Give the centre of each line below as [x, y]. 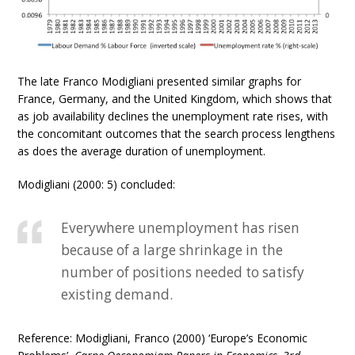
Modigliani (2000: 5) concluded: [97, 185]
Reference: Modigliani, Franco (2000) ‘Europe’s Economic [163, 338]
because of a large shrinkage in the [172, 250]
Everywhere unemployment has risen [181, 228]
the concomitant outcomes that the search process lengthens [177, 134]
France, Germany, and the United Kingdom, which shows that [175, 99]
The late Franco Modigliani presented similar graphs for [160, 82]
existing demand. [117, 295]
